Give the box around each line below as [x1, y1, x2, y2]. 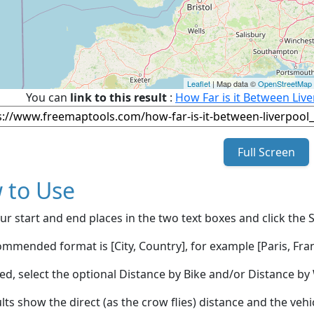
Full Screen [234, 144, 298, 160]
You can [26, 89, 70, 105]
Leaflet [187, 77, 210, 89]
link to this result [70, 89, 167, 105]
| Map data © [210, 77, 258, 89]
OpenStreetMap [258, 77, 312, 89]
